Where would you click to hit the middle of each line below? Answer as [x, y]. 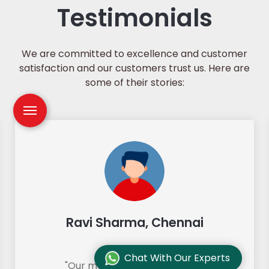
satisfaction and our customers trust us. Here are [134, 68]
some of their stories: [134, 82]
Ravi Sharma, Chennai [134, 222]
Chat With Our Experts [177, 258]
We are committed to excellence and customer [134, 53]
